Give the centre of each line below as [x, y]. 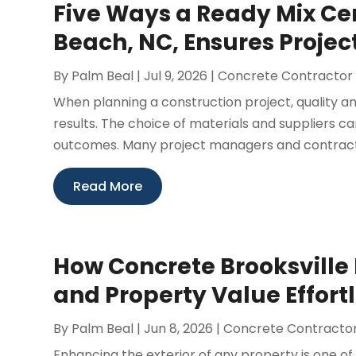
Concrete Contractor [286, 75]
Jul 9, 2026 [176, 75]
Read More [108, 186]
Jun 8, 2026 [179, 328]
